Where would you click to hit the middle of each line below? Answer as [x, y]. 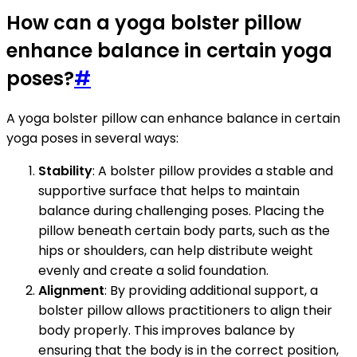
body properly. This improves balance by [167, 331]
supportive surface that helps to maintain [169, 191]
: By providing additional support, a [211, 291]
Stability [65, 171]
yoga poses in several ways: [92, 139]
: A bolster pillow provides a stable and [213, 171]
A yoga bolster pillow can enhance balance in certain [173, 119]
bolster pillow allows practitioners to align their [185, 311]
